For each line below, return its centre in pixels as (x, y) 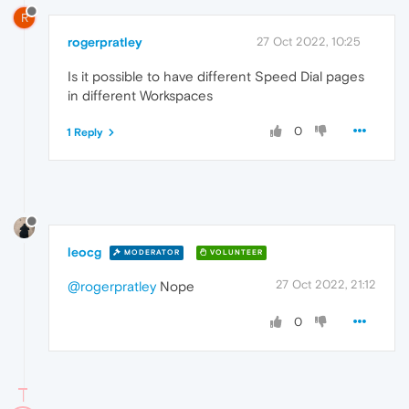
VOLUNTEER (235, 253)
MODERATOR (151, 253)
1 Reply (85, 132)
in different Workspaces (140, 95)
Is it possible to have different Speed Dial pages (216, 76)
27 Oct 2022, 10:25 (309, 41)
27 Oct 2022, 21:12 (326, 284)
